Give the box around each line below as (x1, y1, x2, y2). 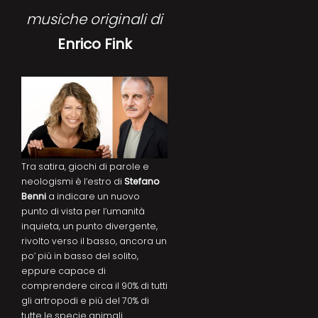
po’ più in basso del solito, (21, 249, 138, 262)
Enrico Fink (57, 33, 132, 54)
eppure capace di (21, 264, 106, 277)
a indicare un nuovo (46, 190, 140, 202)
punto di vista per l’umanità (21, 204, 145, 217)
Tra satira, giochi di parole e (21, 160, 149, 172)
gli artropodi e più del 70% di (21, 294, 149, 307)
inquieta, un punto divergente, (21, 219, 158, 232)
